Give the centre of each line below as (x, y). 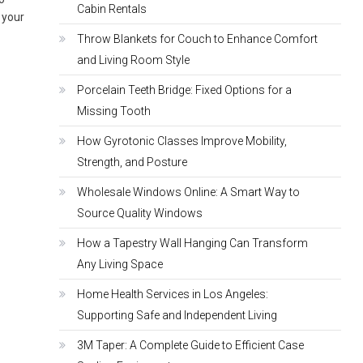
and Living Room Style (133, 60)
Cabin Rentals (111, 9)
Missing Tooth (113, 111)
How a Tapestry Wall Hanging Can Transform (192, 243)
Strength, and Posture (132, 162)
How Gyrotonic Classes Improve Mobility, (181, 141)
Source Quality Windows (139, 214)
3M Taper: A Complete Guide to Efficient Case (190, 346)
